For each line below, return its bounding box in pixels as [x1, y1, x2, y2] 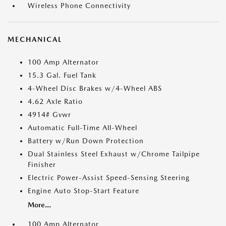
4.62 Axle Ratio [28, 97, 83, 105]
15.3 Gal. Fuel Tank [28, 71, 96, 79]
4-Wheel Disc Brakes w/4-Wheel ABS [28, 84, 162, 92]
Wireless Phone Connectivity [28, 2, 131, 10]
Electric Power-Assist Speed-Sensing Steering [28, 174, 190, 182]
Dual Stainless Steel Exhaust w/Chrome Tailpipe [28, 150, 200, 158]
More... [28, 201, 51, 209]
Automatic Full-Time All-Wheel [28, 124, 137, 132]
